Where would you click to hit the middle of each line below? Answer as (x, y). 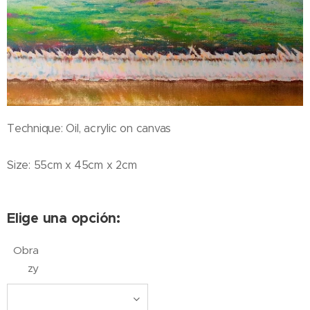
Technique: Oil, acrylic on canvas (89, 129)
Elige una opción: (64, 218)
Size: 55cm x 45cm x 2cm (72, 165)
